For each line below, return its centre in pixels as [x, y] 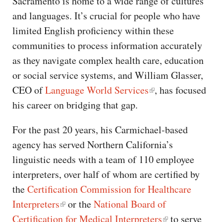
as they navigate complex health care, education [108, 60]
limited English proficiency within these [93, 30]
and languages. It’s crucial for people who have [106, 15]
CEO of [29, 90]
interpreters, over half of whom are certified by [106, 174]
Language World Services [97, 90]
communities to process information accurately [107, 45]
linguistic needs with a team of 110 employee [103, 159]
